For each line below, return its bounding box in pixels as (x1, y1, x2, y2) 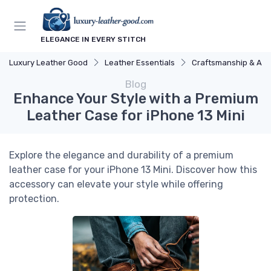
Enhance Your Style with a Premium (13, 90, 258, 108)
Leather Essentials (105, 58, 175, 68)
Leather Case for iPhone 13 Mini (26, 107, 245, 125)
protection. (9, 193, 59, 205)
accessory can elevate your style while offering (9, 178, 223, 191)
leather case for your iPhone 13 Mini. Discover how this (9, 164, 257, 176)
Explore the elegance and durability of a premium (9, 149, 233, 162)
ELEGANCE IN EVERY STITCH (41, 35, 146, 44)
